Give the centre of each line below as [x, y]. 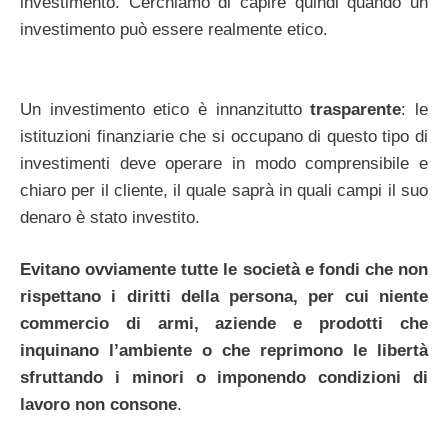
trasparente [356, 109]
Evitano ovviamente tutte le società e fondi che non [224, 270]
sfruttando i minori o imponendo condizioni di [224, 378]
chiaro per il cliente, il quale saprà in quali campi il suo [224, 190]
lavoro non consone [98, 405]
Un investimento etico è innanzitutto [165, 109]
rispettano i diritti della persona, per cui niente [224, 297]
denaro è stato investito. [110, 217]
